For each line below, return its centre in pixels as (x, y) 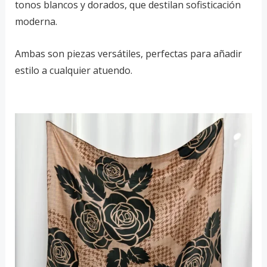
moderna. (36, 22)
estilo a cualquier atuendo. (73, 70)
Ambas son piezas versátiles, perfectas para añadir (128, 53)
